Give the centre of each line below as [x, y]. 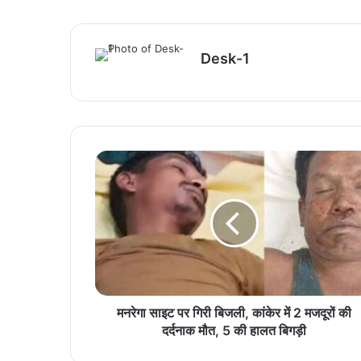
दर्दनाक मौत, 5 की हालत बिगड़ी [234, 330]
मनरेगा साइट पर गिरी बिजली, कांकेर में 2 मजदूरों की [234, 312]
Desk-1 [225, 58]
